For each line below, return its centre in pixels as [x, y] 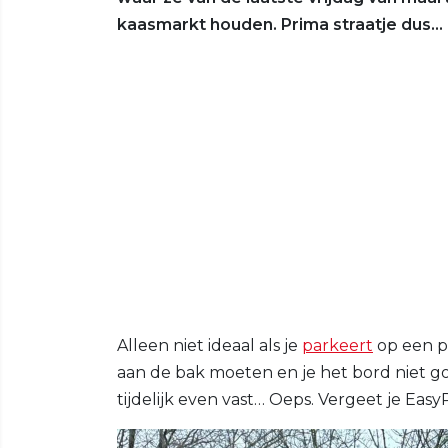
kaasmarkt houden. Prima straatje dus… [280, 24]
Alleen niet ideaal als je [209, 345]
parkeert [337, 345]
